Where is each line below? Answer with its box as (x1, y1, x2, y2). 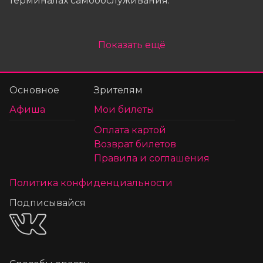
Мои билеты (94, 104, 154, 116)
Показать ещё (97, 39, 166, 51)
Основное (9, 84, 59, 96)
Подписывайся (9, 197, 86, 208)
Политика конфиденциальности (9, 177, 173, 188)
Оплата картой (94, 124, 166, 136)
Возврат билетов (94, 139, 176, 150)
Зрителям (94, 84, 143, 96)
